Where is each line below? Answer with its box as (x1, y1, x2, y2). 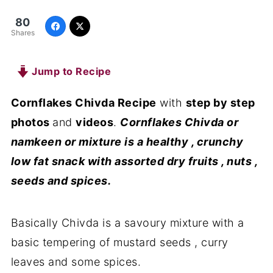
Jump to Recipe (29, 65, 112, 77)
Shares (10, 28, 35, 37)
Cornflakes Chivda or (120, 116, 239, 129)
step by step (185, 96, 255, 109)
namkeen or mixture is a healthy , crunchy (10, 135, 244, 148)
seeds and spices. (10, 174, 112, 187)
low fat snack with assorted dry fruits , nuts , (10, 155, 258, 168)
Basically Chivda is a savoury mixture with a (10, 216, 244, 229)
